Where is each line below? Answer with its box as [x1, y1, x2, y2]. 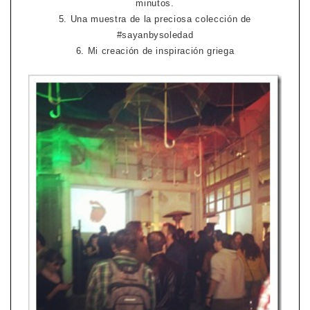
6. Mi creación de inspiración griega [75, 46, 235, 57]
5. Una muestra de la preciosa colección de [58, 14, 252, 25]
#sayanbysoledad [116, 30, 194, 41]
